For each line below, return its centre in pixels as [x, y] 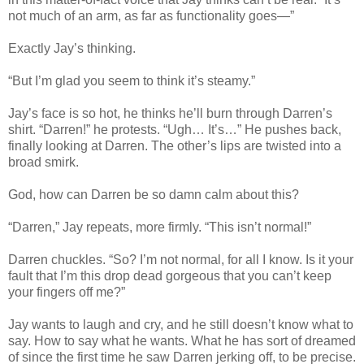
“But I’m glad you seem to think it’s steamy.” [132, 80]
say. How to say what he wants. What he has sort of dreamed [182, 340]
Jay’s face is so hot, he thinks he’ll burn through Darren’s [170, 113]
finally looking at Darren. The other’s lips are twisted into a [175, 145]
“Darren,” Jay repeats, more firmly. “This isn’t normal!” [160, 227]
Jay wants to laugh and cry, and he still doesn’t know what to [181, 324]
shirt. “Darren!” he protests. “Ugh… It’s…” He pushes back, [175, 129]
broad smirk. [43, 162]
